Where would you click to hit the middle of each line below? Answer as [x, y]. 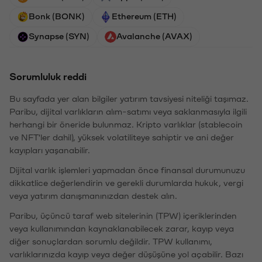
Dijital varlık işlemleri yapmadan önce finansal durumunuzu [127, 169]
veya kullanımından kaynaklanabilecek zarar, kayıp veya [122, 228]
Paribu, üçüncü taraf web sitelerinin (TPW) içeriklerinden [123, 215]
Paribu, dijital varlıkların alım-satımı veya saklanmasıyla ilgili [128, 111]
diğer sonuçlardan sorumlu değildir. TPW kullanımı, [111, 241]
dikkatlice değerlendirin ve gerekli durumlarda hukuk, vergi [126, 182]
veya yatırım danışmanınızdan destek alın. [93, 195]
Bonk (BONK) [57, 15]
